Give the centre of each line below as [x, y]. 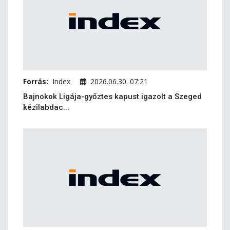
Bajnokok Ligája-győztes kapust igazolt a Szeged [112, 97]
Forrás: [36, 81]
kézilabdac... [46, 107]
